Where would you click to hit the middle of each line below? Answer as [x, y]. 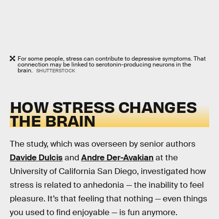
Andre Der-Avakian [117, 158]
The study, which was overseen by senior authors [103, 144]
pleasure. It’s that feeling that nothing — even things [109, 199]
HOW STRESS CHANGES [103, 106]
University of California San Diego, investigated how [108, 172]
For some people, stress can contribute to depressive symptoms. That [112, 59]
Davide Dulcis [36, 158]
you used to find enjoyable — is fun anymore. [94, 213]
